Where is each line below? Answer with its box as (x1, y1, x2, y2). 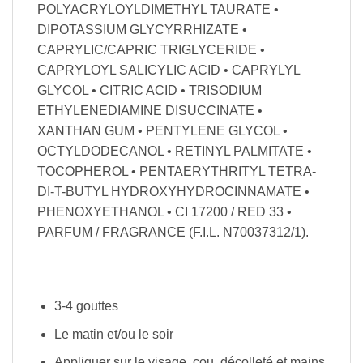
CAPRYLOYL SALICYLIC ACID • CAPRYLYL (37, 62, 300, 77)
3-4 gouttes (53, 299, 118, 314)
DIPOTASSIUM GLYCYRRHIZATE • (37, 22, 247, 36)
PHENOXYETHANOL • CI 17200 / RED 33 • (37, 204, 292, 219)
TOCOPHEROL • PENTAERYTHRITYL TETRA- (37, 164, 316, 178)
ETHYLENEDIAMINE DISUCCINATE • (37, 103, 263, 117)
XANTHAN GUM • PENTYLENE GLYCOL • (37, 123, 288, 138)
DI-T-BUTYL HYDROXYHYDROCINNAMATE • (37, 184, 310, 199)
